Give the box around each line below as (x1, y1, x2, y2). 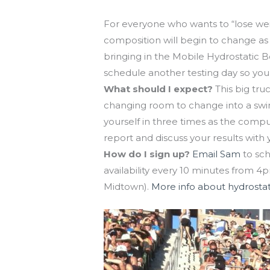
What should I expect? (104, 83, 213, 95)
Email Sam (192, 148, 241, 160)
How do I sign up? (104, 148, 190, 160)
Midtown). (104, 181, 149, 193)
